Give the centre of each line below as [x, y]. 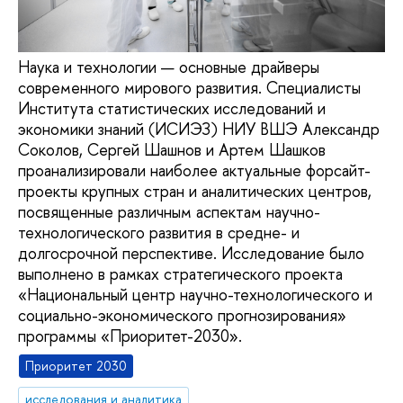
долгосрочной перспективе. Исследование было [191, 253]
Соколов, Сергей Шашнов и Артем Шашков [172, 149]
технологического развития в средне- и [159, 232]
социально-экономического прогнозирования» [182, 315]
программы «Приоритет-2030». [130, 336]
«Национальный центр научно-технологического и [195, 294]
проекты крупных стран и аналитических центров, [195, 191]
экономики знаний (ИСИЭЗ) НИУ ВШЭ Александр [199, 129]
